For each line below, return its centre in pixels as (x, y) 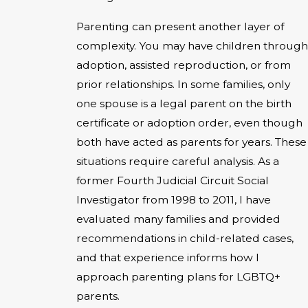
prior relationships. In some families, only (183, 84)
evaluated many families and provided (178, 219)
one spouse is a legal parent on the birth (184, 103)
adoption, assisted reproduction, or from (184, 65)
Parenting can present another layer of (180, 26)
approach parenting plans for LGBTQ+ (178, 277)
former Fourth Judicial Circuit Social (173, 180)
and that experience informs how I (168, 257)
